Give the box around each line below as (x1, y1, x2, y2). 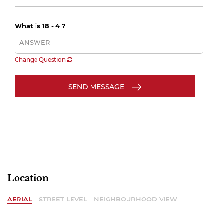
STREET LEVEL (39, 195, 87, 203)
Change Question (15, 56, 67, 63)
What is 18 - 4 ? (15, 22, 66, 30)
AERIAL (7, 195, 32, 203)
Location (7, 173, 49, 183)
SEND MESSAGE (68, 82, 124, 91)
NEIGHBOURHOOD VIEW (94, 195, 177, 203)
